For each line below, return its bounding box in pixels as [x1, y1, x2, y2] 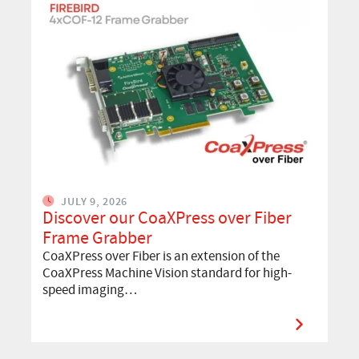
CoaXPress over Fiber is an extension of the [42, 247, 280, 264]
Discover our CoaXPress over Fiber [42, 205, 292, 229]
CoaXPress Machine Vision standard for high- [42, 264, 292, 281]
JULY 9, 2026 [58, 193, 128, 209]
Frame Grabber [42, 225, 152, 249]
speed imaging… [42, 280, 137, 298]
